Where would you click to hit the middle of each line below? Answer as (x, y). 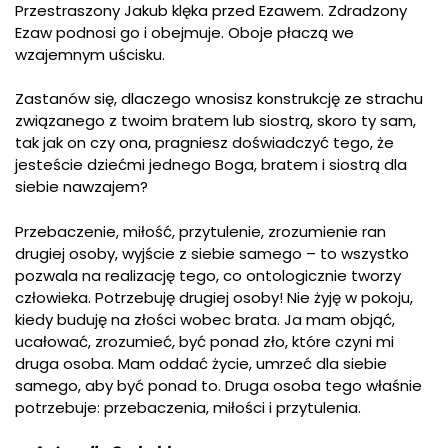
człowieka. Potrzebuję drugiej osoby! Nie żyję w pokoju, (214, 297)
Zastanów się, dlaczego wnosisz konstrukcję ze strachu (219, 99)
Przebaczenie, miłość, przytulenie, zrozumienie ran (200, 231)
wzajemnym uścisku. (90, 54)
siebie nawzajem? (81, 187)
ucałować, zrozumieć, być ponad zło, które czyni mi (204, 341)
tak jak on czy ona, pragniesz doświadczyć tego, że (204, 143)
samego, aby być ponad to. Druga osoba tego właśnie (218, 385)
